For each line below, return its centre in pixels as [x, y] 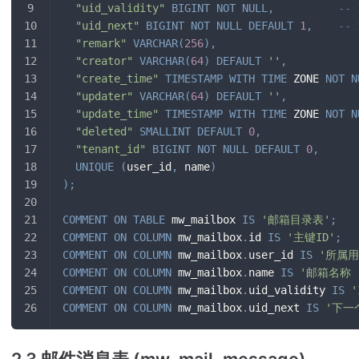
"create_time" [117, 79]
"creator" [104, 61]
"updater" [104, 97]
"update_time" [117, 114]
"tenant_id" [111, 149]
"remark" [101, 44]
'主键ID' [311, 238]
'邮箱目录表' [296, 220]
